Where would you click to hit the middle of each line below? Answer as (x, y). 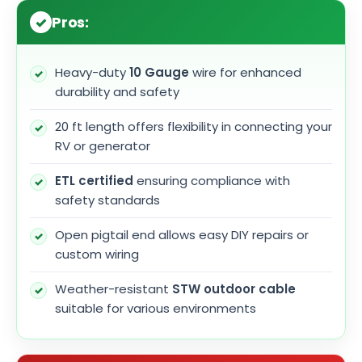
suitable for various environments (156, 309)
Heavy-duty (92, 73)
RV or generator (103, 146)
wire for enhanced (245, 73)
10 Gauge (159, 73)
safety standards (107, 200)
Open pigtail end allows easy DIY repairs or (182, 235)
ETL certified (94, 181)
